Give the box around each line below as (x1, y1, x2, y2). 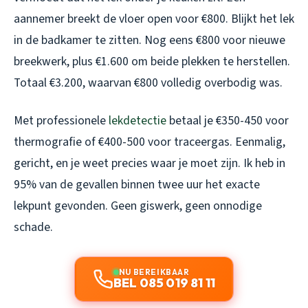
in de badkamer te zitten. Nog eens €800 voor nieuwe (14, 31, 285, 49)
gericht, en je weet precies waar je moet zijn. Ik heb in (14, 154, 285, 172)
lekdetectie (109, 111, 166, 129)
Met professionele (14, 111, 109, 129)
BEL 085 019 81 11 (113, 274, 216, 291)
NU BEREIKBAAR (118, 266, 190, 277)
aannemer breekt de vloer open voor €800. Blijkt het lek (14, 10, 294, 27)
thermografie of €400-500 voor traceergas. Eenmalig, (14, 133, 285, 151)
